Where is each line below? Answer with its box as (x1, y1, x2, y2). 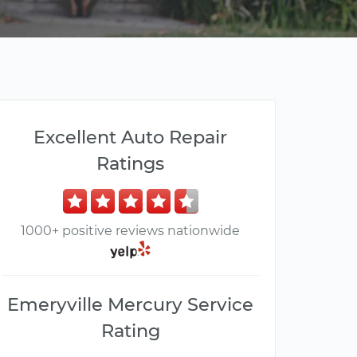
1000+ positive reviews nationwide (21, 223, 240, 238)
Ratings (96, 152, 164, 175)
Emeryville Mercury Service (7, 293, 253, 316)
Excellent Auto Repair (33, 126, 227, 148)
